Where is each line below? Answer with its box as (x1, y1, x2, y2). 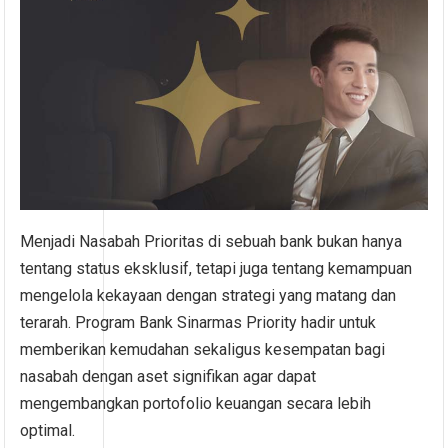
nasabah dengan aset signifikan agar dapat (20, 367, 317, 387)
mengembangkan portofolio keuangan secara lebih (20, 394, 372, 414)
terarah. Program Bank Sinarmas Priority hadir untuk (20, 313, 377, 333)
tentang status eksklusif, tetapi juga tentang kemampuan (20, 259, 413, 279)
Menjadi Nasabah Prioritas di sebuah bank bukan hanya (20, 232, 403, 252)
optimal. (20, 421, 76, 441)
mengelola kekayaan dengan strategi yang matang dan (20, 286, 397, 306)
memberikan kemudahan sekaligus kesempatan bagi (20, 340, 386, 360)
